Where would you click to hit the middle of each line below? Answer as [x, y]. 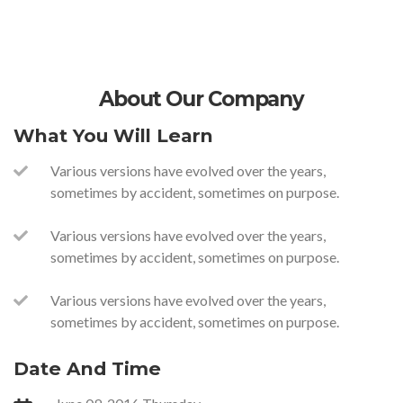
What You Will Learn [113, 135]
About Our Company [201, 99]
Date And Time [87, 368]
